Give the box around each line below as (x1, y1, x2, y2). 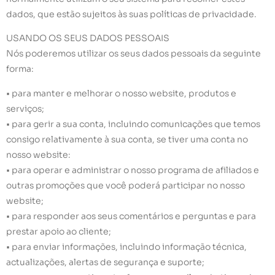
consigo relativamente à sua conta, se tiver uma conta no (6, 133, 248, 145)
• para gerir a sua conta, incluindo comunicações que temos (6, 118, 260, 130)
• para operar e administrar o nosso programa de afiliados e (6, 164, 259, 176)
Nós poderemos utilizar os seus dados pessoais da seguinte (6, 48, 261, 60)
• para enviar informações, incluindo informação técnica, (6, 241, 247, 252)
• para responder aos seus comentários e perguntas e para (6, 210, 256, 222)
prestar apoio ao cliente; (6, 225, 111, 237)
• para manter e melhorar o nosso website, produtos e (6, 87, 236, 99)
